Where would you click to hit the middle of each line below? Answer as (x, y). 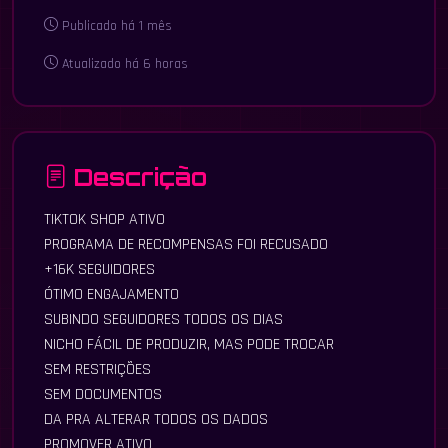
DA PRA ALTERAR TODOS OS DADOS (156, 419)
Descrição (137, 176)
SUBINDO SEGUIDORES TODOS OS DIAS (163, 319)
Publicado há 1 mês (115, 25)
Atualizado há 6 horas (123, 63)
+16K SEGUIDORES (99, 269)
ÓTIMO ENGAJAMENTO (111, 294)
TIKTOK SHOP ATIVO (104, 219)
